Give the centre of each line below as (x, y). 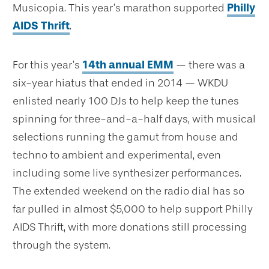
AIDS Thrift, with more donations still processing (130, 227)
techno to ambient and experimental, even (117, 155)
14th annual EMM (128, 65)
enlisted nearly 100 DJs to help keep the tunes (126, 101)
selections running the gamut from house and (125, 137)
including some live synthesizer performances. (127, 173)
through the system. (62, 245)
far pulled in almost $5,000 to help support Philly (133, 209)
